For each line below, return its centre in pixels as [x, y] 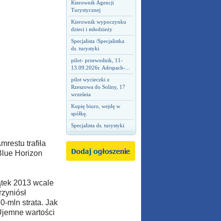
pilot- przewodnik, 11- [97, 60]
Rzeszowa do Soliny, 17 [98, 87]
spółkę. [79, 113]
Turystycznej [86, 10]
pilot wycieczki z [90, 79]
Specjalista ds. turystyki [97, 125]
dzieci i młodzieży [92, 29]
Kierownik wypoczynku [98, 22]
